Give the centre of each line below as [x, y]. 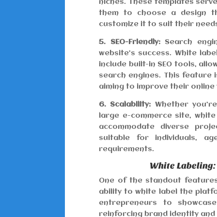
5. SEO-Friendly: [130, 42]
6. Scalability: [125, 105]
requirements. [127, 149]
